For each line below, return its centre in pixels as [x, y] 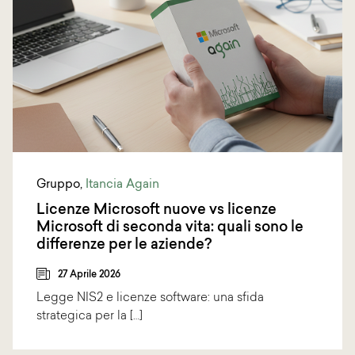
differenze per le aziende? [124, 245]
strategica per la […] [90, 316]
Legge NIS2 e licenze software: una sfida [150, 298]
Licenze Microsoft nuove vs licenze [157, 210]
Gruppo [58, 185]
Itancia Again [122, 185]
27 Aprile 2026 [89, 275]
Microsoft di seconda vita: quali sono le [170, 227]
